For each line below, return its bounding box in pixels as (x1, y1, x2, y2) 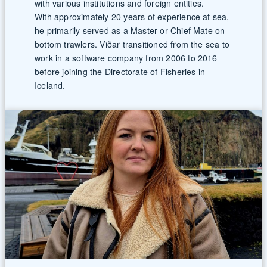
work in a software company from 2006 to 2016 (35, 52, 218, 64)
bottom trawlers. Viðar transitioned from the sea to (35, 38, 230, 51)
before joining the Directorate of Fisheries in (35, 66, 206, 78)
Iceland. (35, 79, 68, 92)
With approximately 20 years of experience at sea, (35, 11, 229, 23)
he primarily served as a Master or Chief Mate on (35, 24, 225, 37)
